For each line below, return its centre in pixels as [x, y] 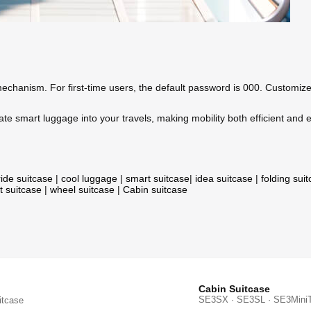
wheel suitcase [82, 190]
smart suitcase [158, 179]
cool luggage [89, 179]
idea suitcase [224, 179]
